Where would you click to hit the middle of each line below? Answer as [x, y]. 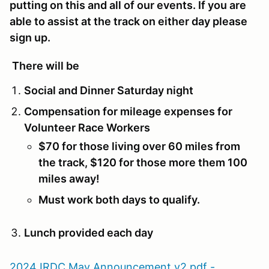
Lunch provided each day [89, 232]
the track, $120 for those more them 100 [143, 162]
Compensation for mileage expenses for [128, 111]
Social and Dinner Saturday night [109, 90]
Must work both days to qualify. [119, 199]
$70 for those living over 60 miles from [139, 146]
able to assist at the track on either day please [128, 21]
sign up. [30, 37]
